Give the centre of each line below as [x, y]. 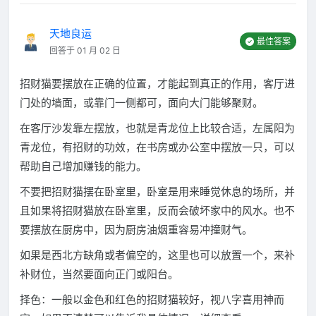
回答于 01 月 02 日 [85, 50]
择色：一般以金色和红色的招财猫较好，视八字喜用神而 [152, 299]
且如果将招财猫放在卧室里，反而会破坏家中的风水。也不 [158, 211]
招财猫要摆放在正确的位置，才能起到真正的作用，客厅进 [158, 84]
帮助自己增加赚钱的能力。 [84, 166]
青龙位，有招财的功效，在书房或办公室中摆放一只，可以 [158, 147]
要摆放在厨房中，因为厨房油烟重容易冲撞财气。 [136, 230]
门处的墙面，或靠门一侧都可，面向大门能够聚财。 [142, 103]
